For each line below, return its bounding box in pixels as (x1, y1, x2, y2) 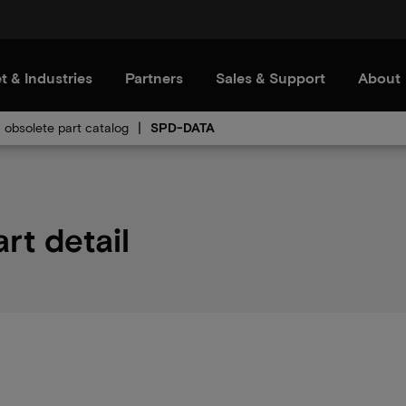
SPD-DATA (150, 120, 215, 135)
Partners (125, 69, 183, 86)
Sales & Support (216, 69, 325, 86)
